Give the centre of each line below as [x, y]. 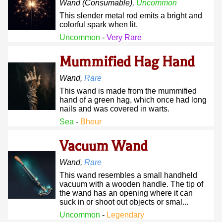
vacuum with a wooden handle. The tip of [131, 184]
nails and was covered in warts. [114, 109]
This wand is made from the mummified [128, 91]
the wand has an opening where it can [126, 193]
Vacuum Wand [104, 146]
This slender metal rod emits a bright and [131, 16]
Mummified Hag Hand [127, 62]
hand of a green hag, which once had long [133, 100]
